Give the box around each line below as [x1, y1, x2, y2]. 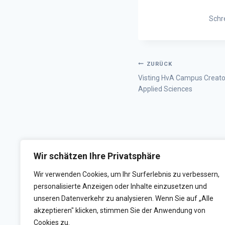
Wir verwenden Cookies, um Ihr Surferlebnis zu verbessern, [34, 170, 219, 178]
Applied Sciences [138, 85, 192, 93]
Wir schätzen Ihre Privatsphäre [34, 151, 160, 161]
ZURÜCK [146, 61, 172, 67]
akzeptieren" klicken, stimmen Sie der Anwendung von [34, 206, 205, 214]
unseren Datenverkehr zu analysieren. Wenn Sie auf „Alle [34, 194, 213, 202]
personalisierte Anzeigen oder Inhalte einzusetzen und [34, 182, 207, 190]
